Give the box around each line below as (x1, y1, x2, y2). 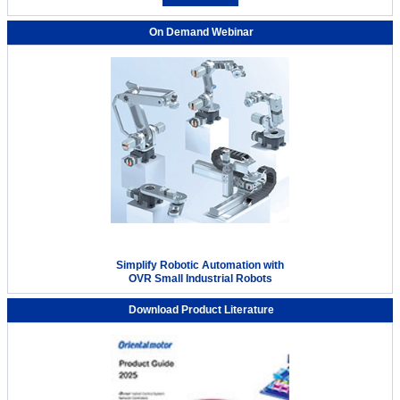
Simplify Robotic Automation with (116, 258, 284, 271)
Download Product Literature (128, 303, 274, 316)
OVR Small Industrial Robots (128, 271, 272, 285)
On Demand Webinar (148, 26, 254, 39)
